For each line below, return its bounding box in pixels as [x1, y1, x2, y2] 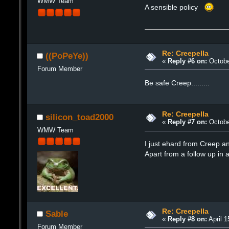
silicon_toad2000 [45, 111, 113, 122]
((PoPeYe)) [45, 51, 88, 61]
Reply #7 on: [167, 118, 207, 126]
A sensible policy [145, 3, 204, 11]
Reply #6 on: [167, 57, 207, 65]
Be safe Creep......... [145, 78, 210, 87]
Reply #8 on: [167, 215, 207, 223]
